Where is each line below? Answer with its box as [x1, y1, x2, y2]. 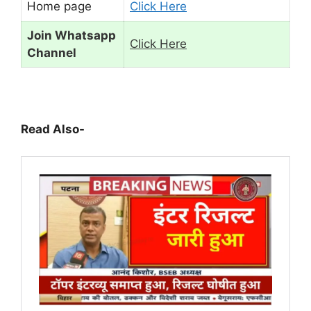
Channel [27, 46, 79, 60]
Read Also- [21, 122, 85, 137]
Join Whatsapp [27, 28, 116, 43]
